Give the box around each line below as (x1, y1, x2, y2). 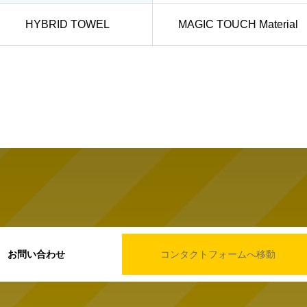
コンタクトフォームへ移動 (160, 249, 275, 260)
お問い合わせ (7, 249, 65, 260)
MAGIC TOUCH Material (177, 19, 298, 31)
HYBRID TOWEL (25, 19, 110, 31)
